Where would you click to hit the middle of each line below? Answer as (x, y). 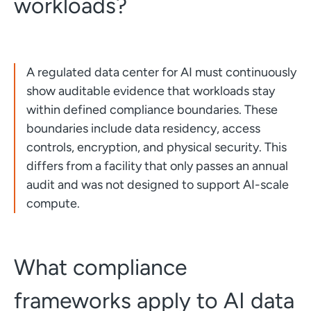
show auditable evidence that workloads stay (150, 91)
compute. (53, 203)
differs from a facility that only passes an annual (157, 166)
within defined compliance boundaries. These (152, 109)
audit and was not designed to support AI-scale (157, 184)
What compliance (100, 267)
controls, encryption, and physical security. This (156, 147)
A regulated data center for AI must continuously (161, 72)
